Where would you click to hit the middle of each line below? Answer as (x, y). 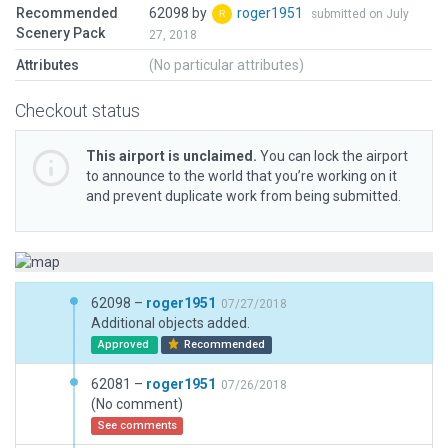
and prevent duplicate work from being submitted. (243, 196)
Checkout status (77, 110)
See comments (137, 425)
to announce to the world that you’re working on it (241, 176)
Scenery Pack (60, 33)
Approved (124, 344)
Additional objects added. (170, 323)
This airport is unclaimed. (171, 156)
